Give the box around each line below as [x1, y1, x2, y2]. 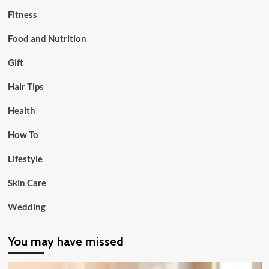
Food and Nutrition [7, 33, 86, 44]
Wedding [7, 201, 46, 213]
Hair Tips [7, 81, 44, 92]
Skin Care [7, 177, 46, 189]
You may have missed [7, 234, 124, 249]
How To [7, 129, 38, 141]
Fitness [7, 9, 37, 20]
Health [7, 105, 35, 116]
